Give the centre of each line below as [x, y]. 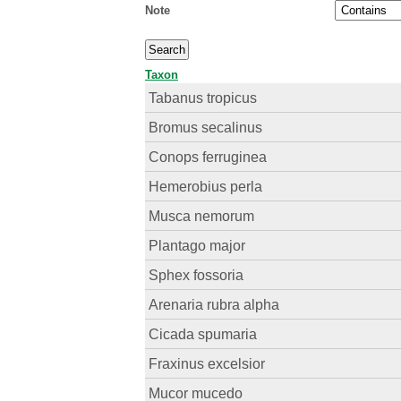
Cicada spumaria [203, 334]
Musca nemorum [202, 216]
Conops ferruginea [208, 157]
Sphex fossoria [196, 275]
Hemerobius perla [206, 187]
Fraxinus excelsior [207, 364]
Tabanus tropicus [203, 98]
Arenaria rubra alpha [214, 305]
